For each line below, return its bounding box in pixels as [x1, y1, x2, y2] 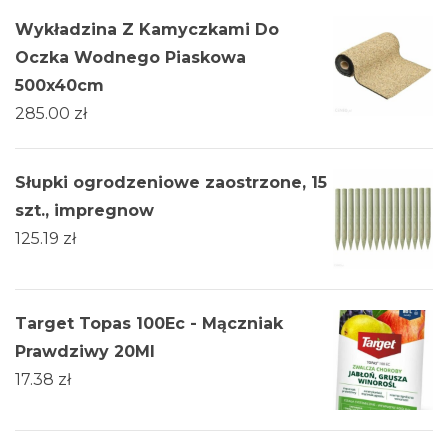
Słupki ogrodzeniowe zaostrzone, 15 [15, 172, 327, 192]
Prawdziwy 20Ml [15, 341, 155, 361]
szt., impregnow [15, 200, 154, 220]
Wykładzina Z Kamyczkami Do [15, 19, 279, 39]
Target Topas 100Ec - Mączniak [15, 313, 283, 333]
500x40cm [15, 75, 104, 95]
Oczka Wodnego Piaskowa [15, 47, 246, 67]
